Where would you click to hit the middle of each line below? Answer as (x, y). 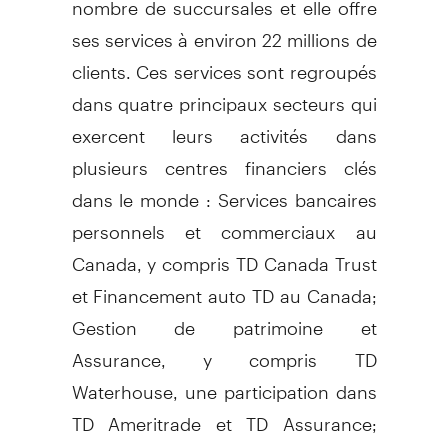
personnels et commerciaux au (224, 223)
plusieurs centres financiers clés (224, 159)
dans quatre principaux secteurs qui (224, 95)
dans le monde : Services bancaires (224, 191)
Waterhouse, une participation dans (224, 383)
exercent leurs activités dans (224, 127)
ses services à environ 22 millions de (224, 31)
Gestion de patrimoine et (224, 319)
